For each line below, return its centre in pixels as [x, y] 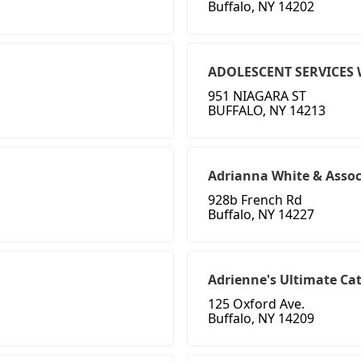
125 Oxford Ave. [256, 304]
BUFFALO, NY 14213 [267, 111]
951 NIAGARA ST [257, 96]
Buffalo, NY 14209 [261, 319]
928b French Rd [255, 200]
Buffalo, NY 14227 [261, 215]
